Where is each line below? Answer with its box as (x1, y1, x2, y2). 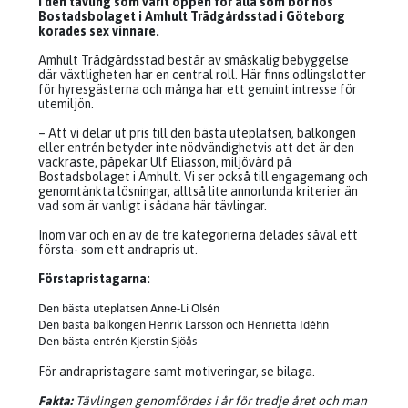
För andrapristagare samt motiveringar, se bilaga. (38, 364, 315, 379)
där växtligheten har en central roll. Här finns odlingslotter (38, 67, 366, 82)
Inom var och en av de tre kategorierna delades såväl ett (38, 228, 358, 242)
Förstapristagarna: (38, 271, 150, 286)
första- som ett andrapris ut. (38, 242, 198, 257)
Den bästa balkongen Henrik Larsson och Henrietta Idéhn (38, 318, 329, 331)
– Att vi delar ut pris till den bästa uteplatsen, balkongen (38, 126, 356, 140)
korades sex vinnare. (38, 24, 159, 38)
